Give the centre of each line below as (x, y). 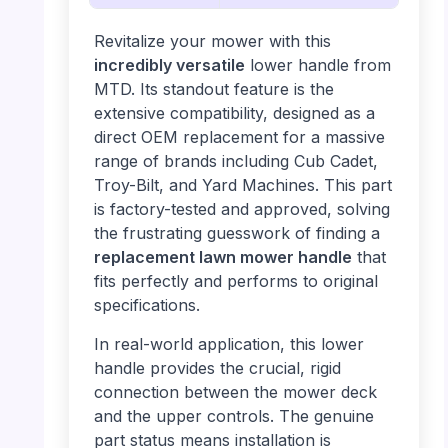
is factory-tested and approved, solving (241, 208)
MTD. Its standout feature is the (213, 88)
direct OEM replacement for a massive (239, 136)
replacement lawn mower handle (222, 256)
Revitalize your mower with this (212, 40)
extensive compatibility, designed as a (234, 112)
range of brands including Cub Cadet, (235, 160)
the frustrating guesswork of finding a (236, 232)
